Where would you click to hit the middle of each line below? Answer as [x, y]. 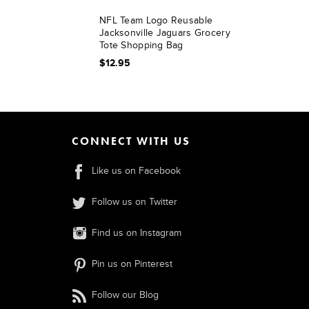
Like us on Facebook [136, 171]
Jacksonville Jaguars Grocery [165, 33]
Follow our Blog [125, 295]
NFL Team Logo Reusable [156, 20]
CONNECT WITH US [131, 141]
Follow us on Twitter [134, 202]
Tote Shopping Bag [141, 45]
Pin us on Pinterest [132, 264]
